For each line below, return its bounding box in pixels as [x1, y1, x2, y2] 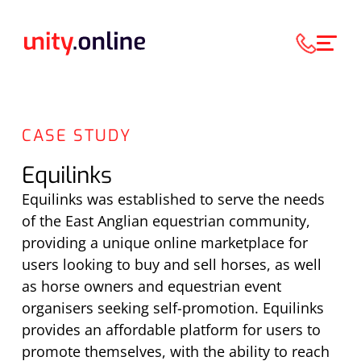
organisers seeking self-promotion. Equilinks [21, 298, 324, 317]
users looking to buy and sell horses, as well [21, 255, 322, 274]
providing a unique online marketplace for [21, 233, 308, 252]
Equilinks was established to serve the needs [21, 189, 325, 209]
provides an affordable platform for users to [21, 320, 321, 339]
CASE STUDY [21, 125, 131, 147]
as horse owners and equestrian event [21, 276, 281, 296]
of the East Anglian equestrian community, [21, 211, 310, 230]
